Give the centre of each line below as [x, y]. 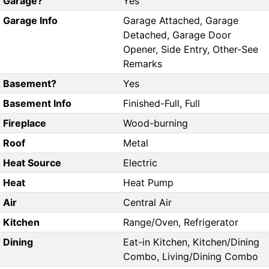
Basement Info [37, 104]
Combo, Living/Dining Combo [191, 257]
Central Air [147, 203]
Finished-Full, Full [162, 104]
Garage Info [30, 21]
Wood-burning [156, 123]
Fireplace [24, 123]
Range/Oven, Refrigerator [181, 222]
